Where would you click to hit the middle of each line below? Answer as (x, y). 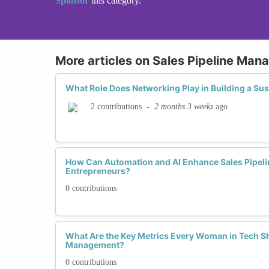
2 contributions (116, 107)
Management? (95, 244)
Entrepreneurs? (98, 171)
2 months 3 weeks (184, 106)
